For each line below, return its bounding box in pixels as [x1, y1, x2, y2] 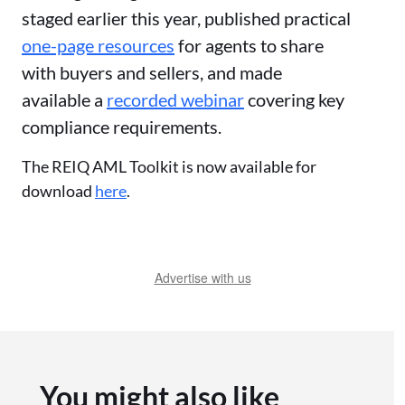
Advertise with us [154, 268, 251, 287]
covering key [244, 88, 344, 110]
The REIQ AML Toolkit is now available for [22, 155, 316, 176]
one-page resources [22, 33, 174, 56]
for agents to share [174, 33, 324, 56]
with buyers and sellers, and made [22, 61, 282, 83]
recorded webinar [107, 88, 244, 110]
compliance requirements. [22, 115, 221, 137]
